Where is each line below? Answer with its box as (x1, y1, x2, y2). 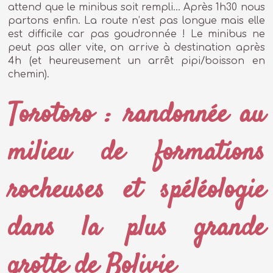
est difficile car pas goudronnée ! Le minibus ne (8, 28, 265, 40)
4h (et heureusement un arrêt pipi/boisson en (8, 55, 265, 66)
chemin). (8, 68, 50, 80)
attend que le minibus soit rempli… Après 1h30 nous (8, 1, 265, 13)
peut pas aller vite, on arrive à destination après (8, 41, 265, 53)
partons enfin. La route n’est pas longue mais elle (8, 15, 265, 26)
